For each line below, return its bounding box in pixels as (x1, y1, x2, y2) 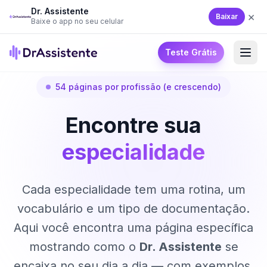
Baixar (216, 12, 238, 21)
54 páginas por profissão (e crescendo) (55, 82, 221, 92)
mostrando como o (29, 240, 139, 254)
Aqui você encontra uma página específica (14, 221, 253, 235)
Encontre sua (66, 112, 201, 138)
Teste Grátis (165, 47, 217, 57)
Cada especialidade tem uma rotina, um (21, 182, 246, 197)
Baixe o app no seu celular (31, 17, 123, 26)
